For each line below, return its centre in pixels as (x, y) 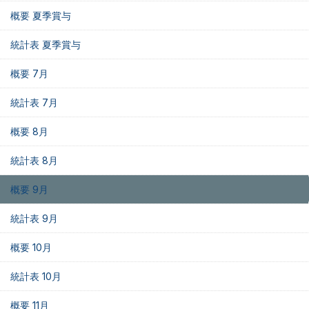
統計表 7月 (34, 102)
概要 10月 (31, 247)
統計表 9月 (34, 218)
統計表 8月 (34, 160)
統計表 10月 (36, 276)
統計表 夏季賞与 (46, 44)
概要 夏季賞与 (41, 16)
